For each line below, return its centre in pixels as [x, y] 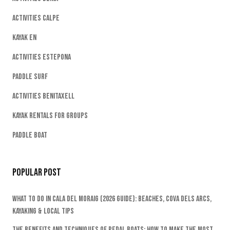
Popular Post [37, 172]
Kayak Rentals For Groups [50, 116]
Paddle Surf [30, 76]
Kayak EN [24, 37]
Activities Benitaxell [43, 96]
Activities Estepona [42, 57]
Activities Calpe [36, 18]
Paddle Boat [30, 135]
